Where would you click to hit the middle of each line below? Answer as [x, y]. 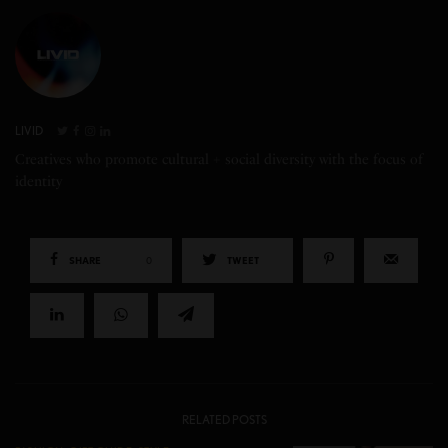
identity [38, 181]
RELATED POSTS [224, 419]
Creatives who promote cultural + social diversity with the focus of [219, 159]
